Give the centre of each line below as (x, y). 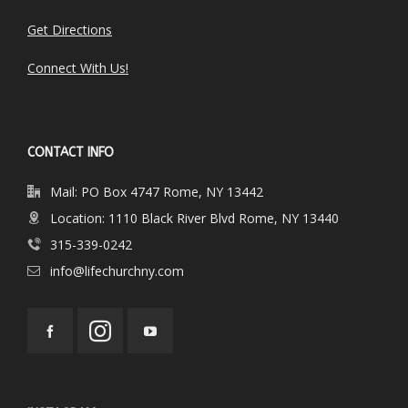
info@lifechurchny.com (117, 271)
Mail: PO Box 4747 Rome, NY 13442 (157, 192)
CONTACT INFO (71, 153)
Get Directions (70, 30)
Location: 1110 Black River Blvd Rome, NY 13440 (194, 218)
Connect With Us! (78, 68)
